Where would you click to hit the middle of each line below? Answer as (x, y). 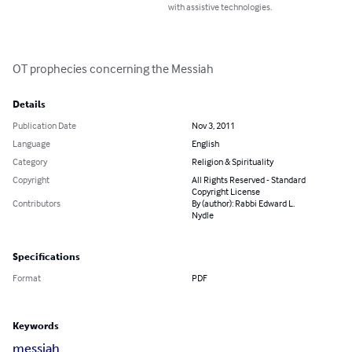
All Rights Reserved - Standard (249, 180)
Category (30, 162)
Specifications (46, 257)
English (205, 144)
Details (29, 105)
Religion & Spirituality (233, 162)
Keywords (36, 326)
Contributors (37, 203)
